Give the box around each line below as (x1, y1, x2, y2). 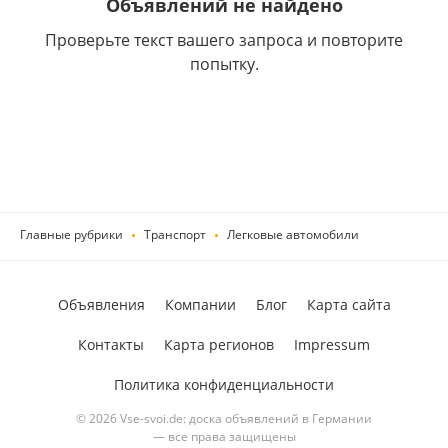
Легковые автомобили (227, 226, 359, 243)
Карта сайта (306, 295, 391, 314)
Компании (164, 295, 236, 314)
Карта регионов (164, 335, 274, 354)
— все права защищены (152, 428, 296, 445)
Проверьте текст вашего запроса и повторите (45, 28, 403, 51)
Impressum (294, 335, 370, 354)
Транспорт (144, 226, 206, 243)
